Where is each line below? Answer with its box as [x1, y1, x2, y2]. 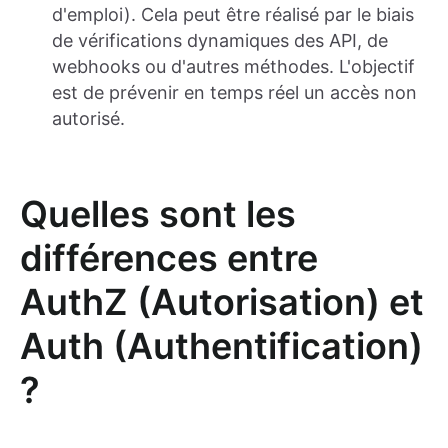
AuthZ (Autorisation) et [20, 280, 424, 325]
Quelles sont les [20, 192, 296, 237]
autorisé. [52, 108, 125, 130]
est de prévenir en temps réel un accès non [52, 82, 417, 104]
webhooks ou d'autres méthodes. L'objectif [52, 56, 415, 78]
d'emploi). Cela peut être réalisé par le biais [52, 4, 414, 26]
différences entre [20, 236, 318, 281]
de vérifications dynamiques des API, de [52, 30, 388, 52]
